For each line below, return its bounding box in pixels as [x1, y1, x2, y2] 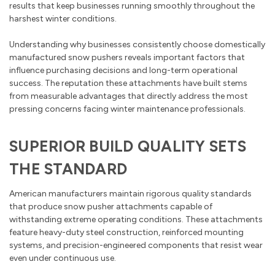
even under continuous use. [9, 252, 116, 263]
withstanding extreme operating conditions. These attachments [9, 214, 263, 225]
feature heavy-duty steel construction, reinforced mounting [9, 227, 244, 238]
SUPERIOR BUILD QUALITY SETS [9, 136, 246, 155]
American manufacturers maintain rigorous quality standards [9, 188, 252, 199]
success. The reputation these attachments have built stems [9, 77, 247, 88]
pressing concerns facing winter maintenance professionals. [9, 103, 246, 114]
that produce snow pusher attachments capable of [9, 201, 212, 212]
